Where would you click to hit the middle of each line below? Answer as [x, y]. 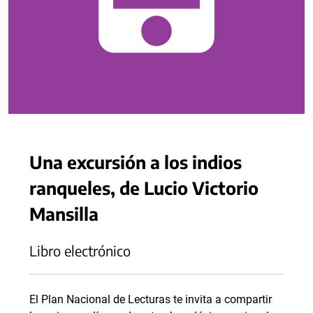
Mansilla [64, 213]
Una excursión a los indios [136, 162]
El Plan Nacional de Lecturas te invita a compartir [151, 299]
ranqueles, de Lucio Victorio [144, 188]
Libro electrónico [80, 250]
